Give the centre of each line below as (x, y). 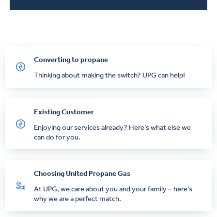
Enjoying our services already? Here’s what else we (112, 127)
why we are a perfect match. (77, 199)
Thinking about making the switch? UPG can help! (109, 75)
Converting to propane (71, 60)
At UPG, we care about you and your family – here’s (113, 189)
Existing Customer (64, 112)
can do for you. (57, 137)
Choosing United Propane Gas (82, 174)
